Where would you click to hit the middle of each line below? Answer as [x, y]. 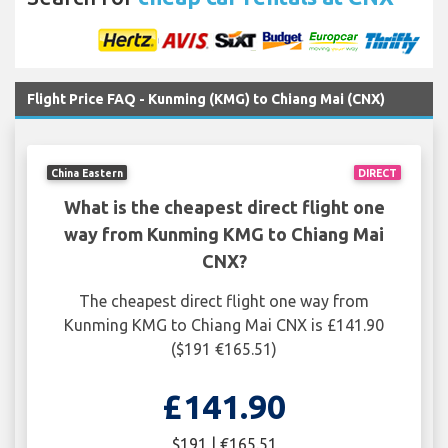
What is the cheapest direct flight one [224, 207]
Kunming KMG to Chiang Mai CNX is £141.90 [224, 325]
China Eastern [87, 172]
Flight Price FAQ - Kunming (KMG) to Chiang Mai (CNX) [206, 99]
